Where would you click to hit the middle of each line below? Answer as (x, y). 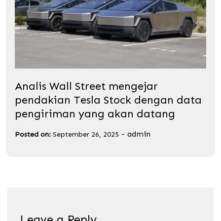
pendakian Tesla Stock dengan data (108, 100)
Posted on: (33, 134)
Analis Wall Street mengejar (86, 86)
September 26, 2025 (86, 134)
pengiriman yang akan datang (95, 113)
